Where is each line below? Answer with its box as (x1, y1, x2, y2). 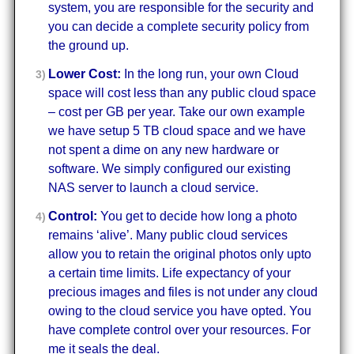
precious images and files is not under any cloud (47, 284, 318, 299)
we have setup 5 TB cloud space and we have (47, 123, 306, 137)
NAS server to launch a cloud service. (47, 180, 258, 194)
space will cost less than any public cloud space (47, 85, 316, 100)
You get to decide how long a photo (96, 209, 297, 223)
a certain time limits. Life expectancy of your (47, 265, 291, 280)
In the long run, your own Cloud (123, 66, 299, 81)
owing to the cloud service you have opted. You (47, 303, 311, 318)
